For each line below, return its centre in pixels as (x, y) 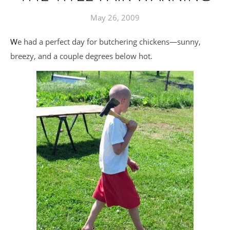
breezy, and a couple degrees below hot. (81, 56)
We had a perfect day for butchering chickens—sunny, (14, 42)
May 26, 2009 (115, 17)
